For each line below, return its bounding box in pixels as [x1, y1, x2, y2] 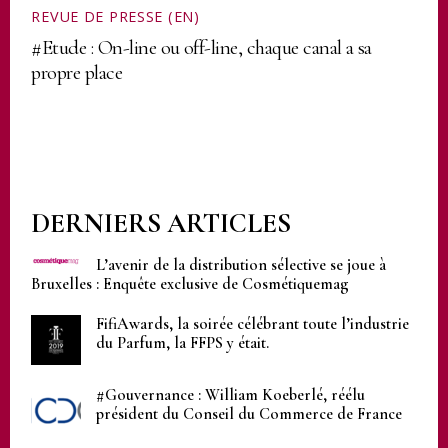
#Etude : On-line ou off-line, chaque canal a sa [31, 34, 372, 60]
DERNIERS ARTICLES [31, 206, 292, 240]
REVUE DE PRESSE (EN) [31, 6, 200, 26]
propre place [31, 59, 123, 85]
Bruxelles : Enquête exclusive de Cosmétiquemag [31, 274, 350, 295]
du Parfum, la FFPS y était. [95, 332, 269, 353]
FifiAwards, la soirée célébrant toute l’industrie [95, 313, 409, 334]
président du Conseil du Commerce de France [95, 404, 402, 425]
